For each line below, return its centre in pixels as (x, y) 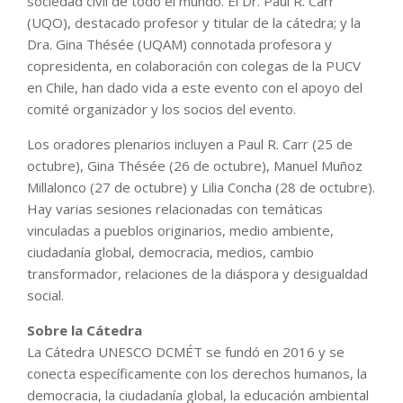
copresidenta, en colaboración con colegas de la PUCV (194, 65)
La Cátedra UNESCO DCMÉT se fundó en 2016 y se (186, 351)
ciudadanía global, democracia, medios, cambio (170, 251)
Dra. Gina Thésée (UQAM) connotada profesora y (179, 44)
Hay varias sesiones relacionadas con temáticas (175, 208)
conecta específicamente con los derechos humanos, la (197, 373)
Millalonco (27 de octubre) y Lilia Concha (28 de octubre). (201, 187)
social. (45, 295)
